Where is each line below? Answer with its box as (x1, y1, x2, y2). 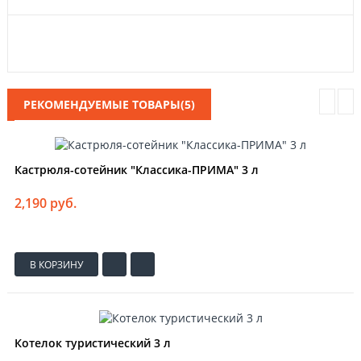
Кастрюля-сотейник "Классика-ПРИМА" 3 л (15, 162, 259, 178)
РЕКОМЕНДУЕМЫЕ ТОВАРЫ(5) (23, 96, 195, 112)
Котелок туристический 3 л (15, 335, 171, 351)
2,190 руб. (15, 194, 77, 213)
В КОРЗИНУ (30, 257, 83, 272)
